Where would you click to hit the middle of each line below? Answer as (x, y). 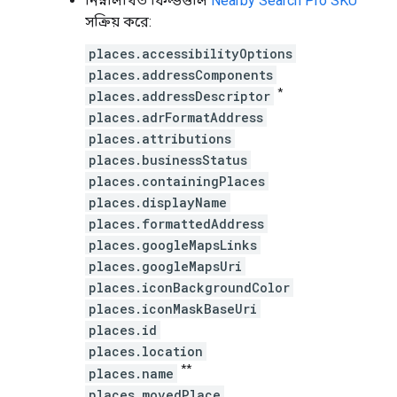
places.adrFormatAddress (176, 118)
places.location (146, 352)
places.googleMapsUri (165, 267)
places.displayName (158, 203)
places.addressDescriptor (179, 97)
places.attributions (160, 139)
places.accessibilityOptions (191, 54)
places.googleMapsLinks (173, 245)
